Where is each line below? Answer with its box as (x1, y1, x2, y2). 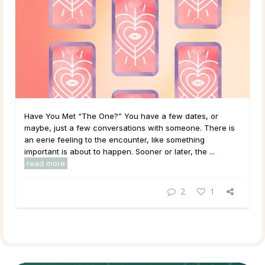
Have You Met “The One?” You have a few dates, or (24, 111, 218, 121)
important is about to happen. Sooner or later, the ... (24, 147, 215, 157)
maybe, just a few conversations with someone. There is (24, 123, 235, 133)
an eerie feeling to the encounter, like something (24, 135, 205, 145)
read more (27, 159, 65, 169)
